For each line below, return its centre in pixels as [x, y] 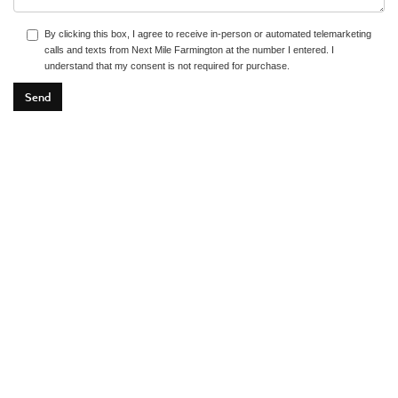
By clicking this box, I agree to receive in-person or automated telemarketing [208, 34]
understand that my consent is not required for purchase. [167, 66]
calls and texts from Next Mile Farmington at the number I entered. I [189, 50]
